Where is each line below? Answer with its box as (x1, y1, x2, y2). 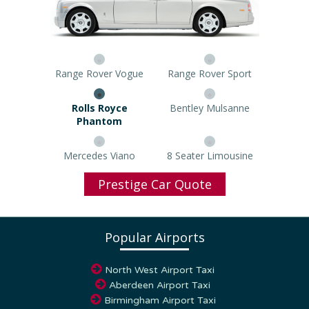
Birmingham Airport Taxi (103, 281, 216, 293)
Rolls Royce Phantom (51, 101, 148, 114)
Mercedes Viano (63, 135, 135, 149)
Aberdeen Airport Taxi (109, 266, 210, 278)
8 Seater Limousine (166, 135, 253, 149)
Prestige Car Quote (97, 162, 212, 179)
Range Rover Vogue (55, 66, 143, 80)
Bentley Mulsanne (165, 101, 255, 114)
